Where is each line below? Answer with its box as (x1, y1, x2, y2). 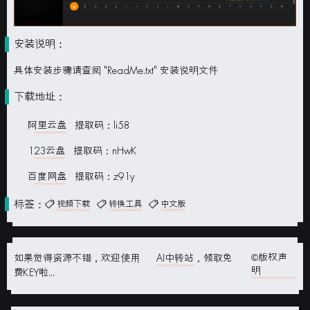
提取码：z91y (66, 170, 134, 183)
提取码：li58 (66, 118, 129, 132)
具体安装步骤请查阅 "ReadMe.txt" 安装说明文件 (14, 64, 218, 77)
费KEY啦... (14, 266, 55, 280)
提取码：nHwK (65, 144, 137, 158)
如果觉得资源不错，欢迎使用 (14, 251, 143, 265)
